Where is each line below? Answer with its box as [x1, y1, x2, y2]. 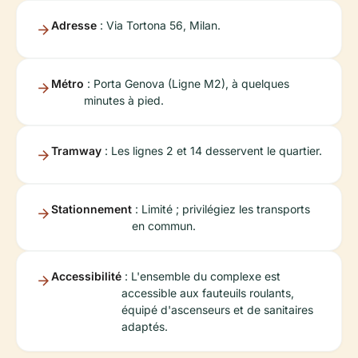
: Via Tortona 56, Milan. [97, 18, 221, 32]
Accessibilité [51, 269, 121, 283]
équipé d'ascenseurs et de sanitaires [121, 303, 313, 316]
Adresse [51, 18, 97, 32]
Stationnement [51, 202, 132, 216]
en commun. [132, 219, 196, 233]
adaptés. [121, 320, 168, 333]
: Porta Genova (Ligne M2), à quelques [84, 77, 289, 90]
